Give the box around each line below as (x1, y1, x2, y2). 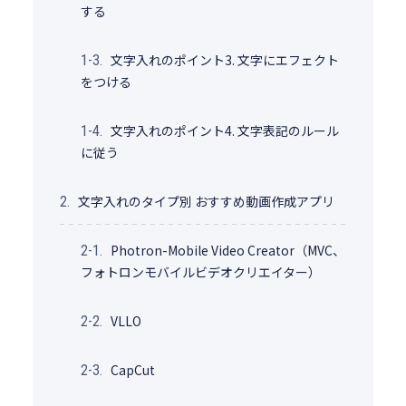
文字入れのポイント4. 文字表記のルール (110, 121, 339, 140)
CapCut (110, 360, 155, 379)
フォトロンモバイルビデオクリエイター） (80, 262, 321, 281)
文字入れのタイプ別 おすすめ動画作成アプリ (77, 191, 334, 210)
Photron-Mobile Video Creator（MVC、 (110, 240, 345, 259)
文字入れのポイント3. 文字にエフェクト (110, 50, 339, 69)
